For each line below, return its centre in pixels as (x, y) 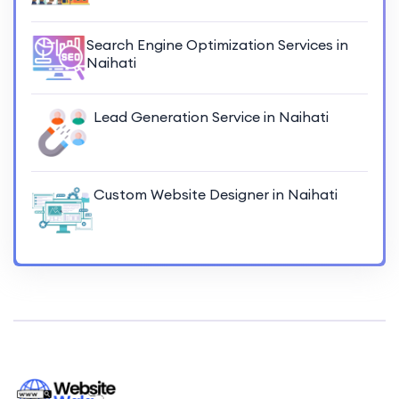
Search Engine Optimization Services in (218, 45)
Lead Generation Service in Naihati (211, 117)
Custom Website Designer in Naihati (216, 195)
